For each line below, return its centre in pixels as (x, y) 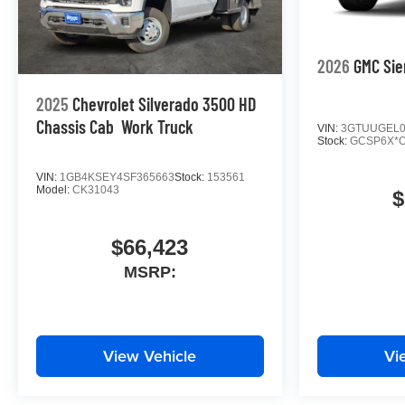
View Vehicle (150, 356)
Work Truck (157, 127)
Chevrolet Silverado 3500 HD (164, 104)
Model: (54, 190)
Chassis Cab (75, 127)
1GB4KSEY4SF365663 (117, 178)
